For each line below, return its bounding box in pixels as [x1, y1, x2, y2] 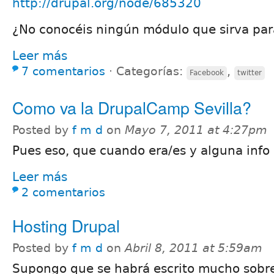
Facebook [190, 68, 224, 77]
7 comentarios [21, 64, 105, 78]
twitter [237, 68, 262, 77]
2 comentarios [21, 185, 105, 199]
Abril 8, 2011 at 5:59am [125, 241, 262, 254]
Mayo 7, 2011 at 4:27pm [125, 123, 267, 136]
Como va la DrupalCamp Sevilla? [12, 95, 251, 119]
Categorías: [116, 64, 187, 78]
